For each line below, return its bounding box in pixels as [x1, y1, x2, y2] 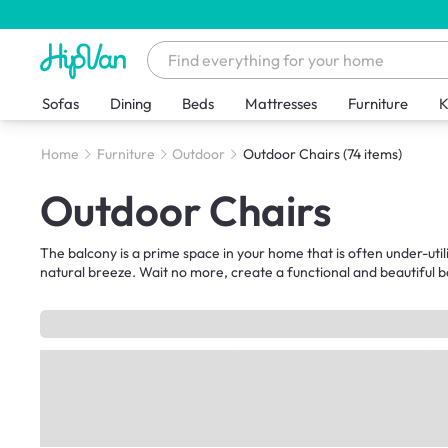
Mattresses [245, 94, 318, 114]
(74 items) [342, 145, 402, 164]
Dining [109, 94, 152, 114]
